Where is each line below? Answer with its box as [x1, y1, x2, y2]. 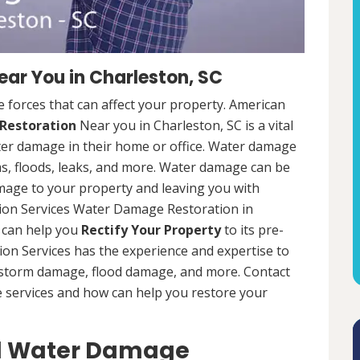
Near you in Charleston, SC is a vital [76, 117, 293, 135]
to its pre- [221, 221, 284, 239]
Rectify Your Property [81, 221, 221, 239]
